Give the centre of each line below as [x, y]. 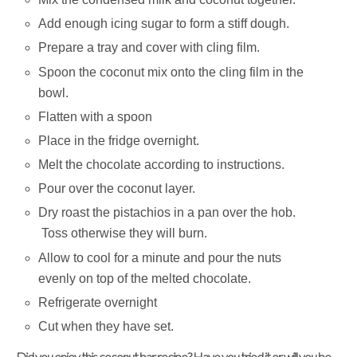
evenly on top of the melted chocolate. [145, 278]
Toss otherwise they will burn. [123, 233]
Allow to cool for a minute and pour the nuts [160, 257]
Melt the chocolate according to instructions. [162, 165]
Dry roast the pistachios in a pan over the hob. [167, 213]
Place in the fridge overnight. [119, 140]
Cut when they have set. [106, 326]
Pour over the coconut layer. [117, 189]
